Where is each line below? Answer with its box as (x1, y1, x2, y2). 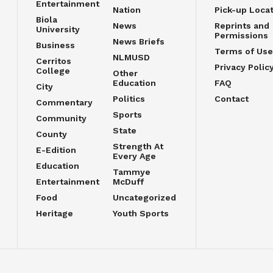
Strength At (112, 141, 163, 151)
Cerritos (36, 56, 71, 66)
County (36, 129, 67, 139)
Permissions (214, 30, 268, 40)
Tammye (112, 167, 151, 177)
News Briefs (112, 37, 165, 46)
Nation (112, 5, 141, 15)
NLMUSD (112, 52, 150, 62)
